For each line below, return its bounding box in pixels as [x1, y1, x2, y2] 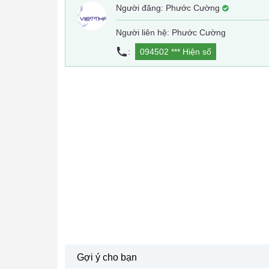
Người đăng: [116, 3, 166, 13]
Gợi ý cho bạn [77, 252, 137, 262]
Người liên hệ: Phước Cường [116, 28, 226, 37]
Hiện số [183, 47, 211, 56]
